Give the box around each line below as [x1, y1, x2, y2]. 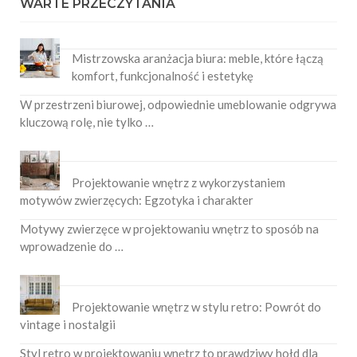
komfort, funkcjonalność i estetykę [72, 68, 253, 83]
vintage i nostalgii [20, 316, 116, 331]
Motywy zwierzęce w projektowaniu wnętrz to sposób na [20, 221, 319, 236]
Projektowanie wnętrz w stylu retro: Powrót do [72, 299, 321, 314]
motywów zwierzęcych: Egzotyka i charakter [20, 192, 253, 207]
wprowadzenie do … [20, 238, 124, 253]
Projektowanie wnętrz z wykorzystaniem [72, 175, 285, 190]
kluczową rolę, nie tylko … [20, 114, 154, 129]
